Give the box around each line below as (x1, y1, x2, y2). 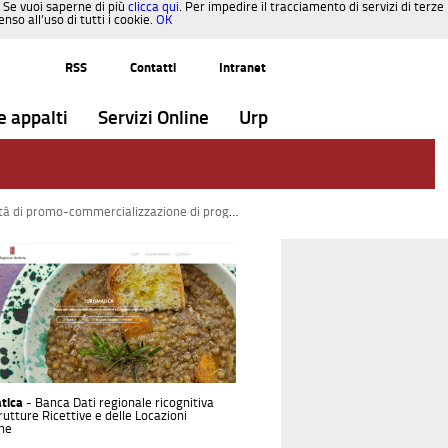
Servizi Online (98, 106, 209, 129)
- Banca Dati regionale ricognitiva (26, 394, 214, 410)
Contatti (130, 60, 176, 75)
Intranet (219, 60, 266, 75)
